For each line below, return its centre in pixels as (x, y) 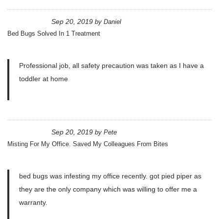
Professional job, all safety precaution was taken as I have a (111, 66)
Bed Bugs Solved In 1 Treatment (54, 34)
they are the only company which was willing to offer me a (108, 189)
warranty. (33, 203)
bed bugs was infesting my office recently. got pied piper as (110, 176)
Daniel (112, 22)
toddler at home (44, 79)
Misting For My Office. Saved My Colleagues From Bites (88, 144)
